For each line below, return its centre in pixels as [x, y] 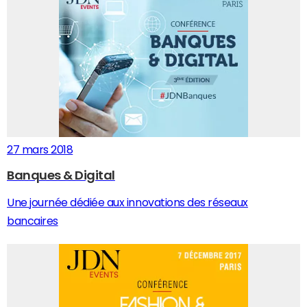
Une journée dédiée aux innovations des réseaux [127, 202]
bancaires [33, 221]
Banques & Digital [61, 175]
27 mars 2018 [40, 149]
